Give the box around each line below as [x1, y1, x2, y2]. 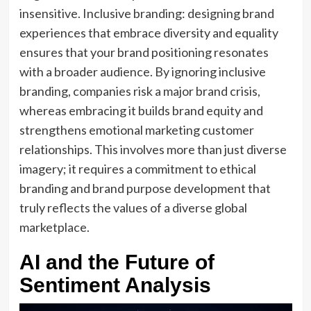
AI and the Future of [19, 251, 215, 274]
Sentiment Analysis [19, 274, 211, 296]
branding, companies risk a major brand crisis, [19, 83, 260, 99]
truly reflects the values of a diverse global [19, 200, 247, 215]
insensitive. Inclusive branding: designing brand [19, 6, 274, 21]
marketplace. [19, 219, 90, 235]
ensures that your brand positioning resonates [19, 44, 269, 60]
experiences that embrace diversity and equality [19, 25, 278, 40]
